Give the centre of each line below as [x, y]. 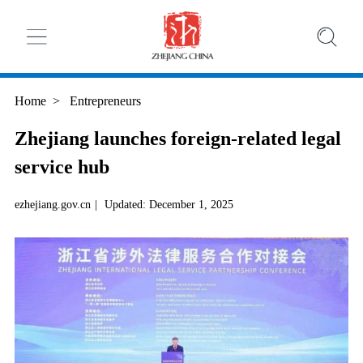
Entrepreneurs [103, 101]
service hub [62, 167]
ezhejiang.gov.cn [52, 205]
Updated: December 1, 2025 [169, 205]
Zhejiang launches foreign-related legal [177, 139]
